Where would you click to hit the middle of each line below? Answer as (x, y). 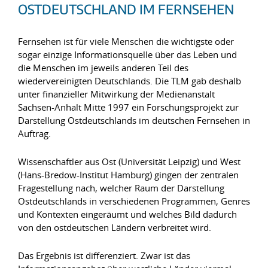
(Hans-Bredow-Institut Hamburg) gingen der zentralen (128, 175)
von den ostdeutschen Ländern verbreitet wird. (115, 227)
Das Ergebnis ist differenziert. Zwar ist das (104, 255)
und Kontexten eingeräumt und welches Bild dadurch (127, 214)
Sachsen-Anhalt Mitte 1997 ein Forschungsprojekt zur (128, 107)
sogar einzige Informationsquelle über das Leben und (127, 54)
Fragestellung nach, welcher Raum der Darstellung (121, 188)
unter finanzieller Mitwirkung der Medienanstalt (116, 94)
